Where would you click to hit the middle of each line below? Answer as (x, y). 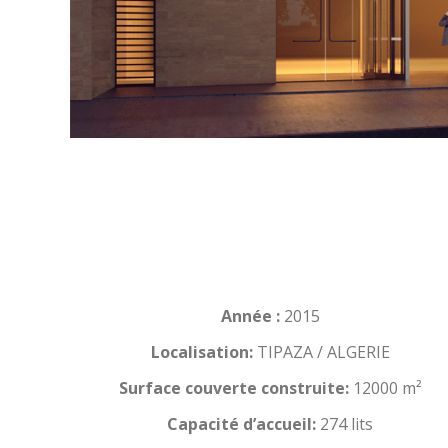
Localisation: (201, 352)
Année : (250, 316)
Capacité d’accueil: (242, 424)
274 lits (345, 424)
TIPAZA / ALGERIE (321, 352)
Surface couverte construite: (233, 388)
